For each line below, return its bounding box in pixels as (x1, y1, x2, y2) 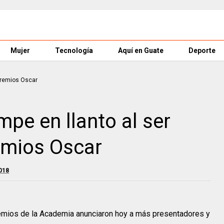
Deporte (188, 46, 215, 54)
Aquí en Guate (118, 46, 163, 54)
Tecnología (55, 46, 93, 54)
